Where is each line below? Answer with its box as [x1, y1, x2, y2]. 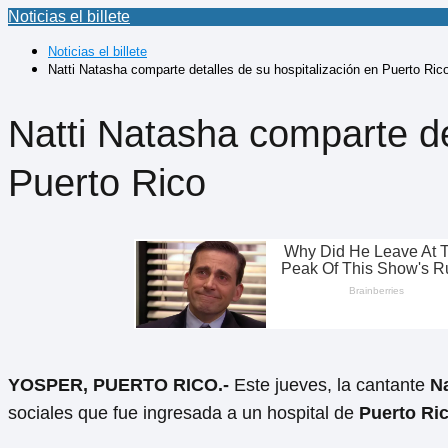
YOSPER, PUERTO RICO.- [8, 375, 234, 396]
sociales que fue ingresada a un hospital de [8, 403, 359, 424]
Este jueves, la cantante [234, 375, 430, 396]
